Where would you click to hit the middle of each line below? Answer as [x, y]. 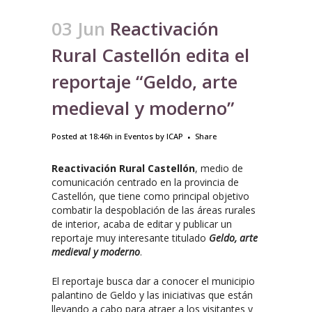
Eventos [139, 136]
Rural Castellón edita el [150, 55]
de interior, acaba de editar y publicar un [142, 224]
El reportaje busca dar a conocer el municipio [153, 281]
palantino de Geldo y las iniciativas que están [152, 295]
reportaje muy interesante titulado [130, 238]
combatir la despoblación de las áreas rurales [154, 210]
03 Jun [78, 29]
